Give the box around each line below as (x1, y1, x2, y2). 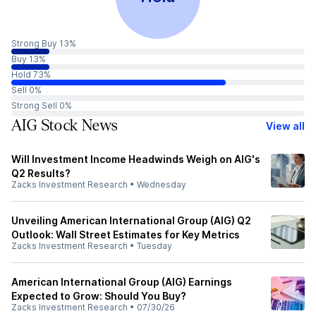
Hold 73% (11, 69, 51, 80)
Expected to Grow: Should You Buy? (11, 290, 186, 302)
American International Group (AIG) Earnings (11, 276, 232, 288)
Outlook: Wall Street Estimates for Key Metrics (11, 229, 240, 241)
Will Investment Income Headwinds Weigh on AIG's (11, 153, 260, 165)
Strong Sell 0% (11, 100, 72, 111)
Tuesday (137, 241, 172, 251)
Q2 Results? (11, 167, 71, 179)
